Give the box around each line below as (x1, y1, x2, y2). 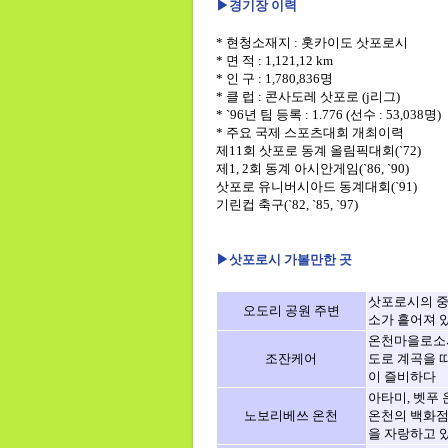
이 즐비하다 (367, 369, 436, 384)
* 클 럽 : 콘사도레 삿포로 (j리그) (215, 89, 400, 104)
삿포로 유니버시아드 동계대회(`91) (215, 179, 417, 194)
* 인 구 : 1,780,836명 (215, 71, 333, 86)
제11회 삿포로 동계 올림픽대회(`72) (215, 143, 421, 158)
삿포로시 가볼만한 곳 (228, 252, 352, 267)
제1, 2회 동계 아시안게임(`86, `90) (215, 161, 409, 176)
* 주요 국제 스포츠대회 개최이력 (215, 125, 404, 140)
